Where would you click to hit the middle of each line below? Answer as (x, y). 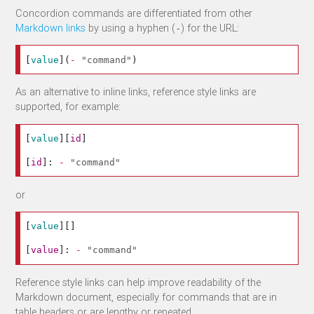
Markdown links (51, 27)
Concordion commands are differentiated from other (134, 13)
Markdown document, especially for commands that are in (146, 297)
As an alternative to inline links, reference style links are (136, 92)
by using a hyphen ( (131, 27)
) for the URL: (210, 27)
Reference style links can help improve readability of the (138, 282)
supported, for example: (68, 107)
